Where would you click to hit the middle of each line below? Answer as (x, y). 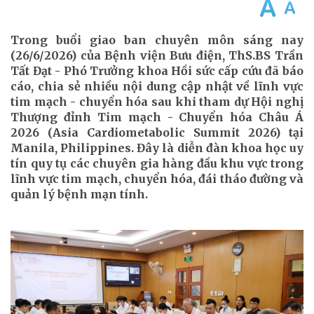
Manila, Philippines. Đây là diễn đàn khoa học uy (157, 148)
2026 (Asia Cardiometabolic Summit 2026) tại (157, 132)
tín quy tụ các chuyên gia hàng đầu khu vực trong (157, 163)
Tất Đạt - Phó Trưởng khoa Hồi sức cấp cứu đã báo (157, 71)
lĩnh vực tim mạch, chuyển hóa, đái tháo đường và (157, 179)
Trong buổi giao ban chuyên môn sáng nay (157, 40)
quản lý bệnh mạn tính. (79, 194)
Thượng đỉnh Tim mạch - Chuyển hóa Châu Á (157, 117)
